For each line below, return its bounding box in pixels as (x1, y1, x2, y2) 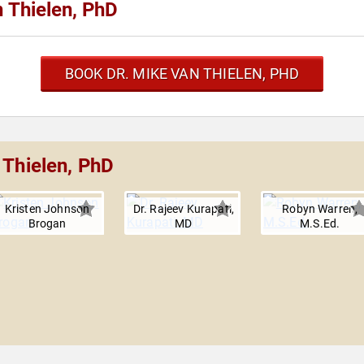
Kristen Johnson (4, 202, 90, 216)
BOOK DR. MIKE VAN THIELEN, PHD (64, 65, 300, 83)
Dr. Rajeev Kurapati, (132, 202, 234, 216)
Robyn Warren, (282, 202, 358, 216)
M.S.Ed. (300, 217, 340, 231)
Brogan (28, 217, 67, 231)
